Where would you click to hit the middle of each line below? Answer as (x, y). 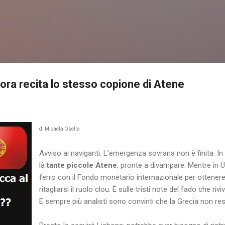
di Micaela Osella (60, 129)
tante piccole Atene (82, 165)
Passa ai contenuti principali (113, 13)
